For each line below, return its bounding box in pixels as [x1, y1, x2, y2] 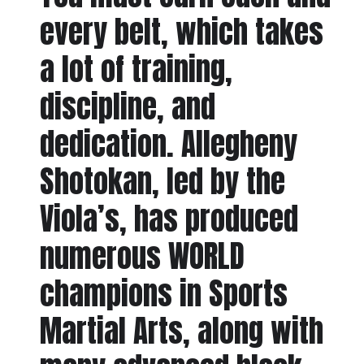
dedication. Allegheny [39, 121, 297, 167]
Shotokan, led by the [39, 158, 285, 205]
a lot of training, [39, 46, 232, 93]
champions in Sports [39, 271, 288, 317]
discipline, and [39, 84, 215, 130]
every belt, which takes [39, 9, 323, 55]
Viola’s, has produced [39, 196, 298, 242]
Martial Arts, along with [39, 308, 323, 354]
